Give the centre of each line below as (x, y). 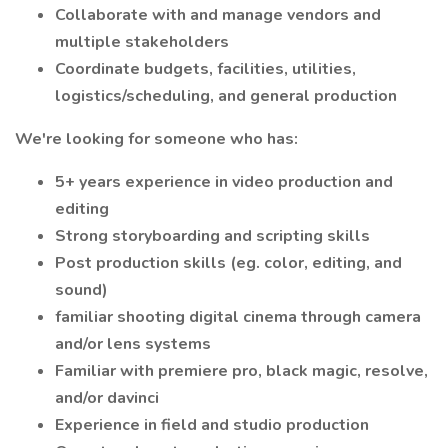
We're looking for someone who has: (156, 139)
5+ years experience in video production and (224, 182)
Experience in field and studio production (212, 425)
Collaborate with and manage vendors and (218, 15)
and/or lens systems (133, 344)
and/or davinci (107, 398)
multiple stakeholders (142, 42)
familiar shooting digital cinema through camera (238, 317)
